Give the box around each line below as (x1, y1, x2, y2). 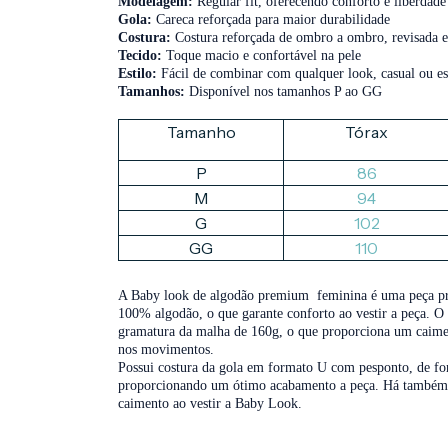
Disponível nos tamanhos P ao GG (185, 83, 382, 99)
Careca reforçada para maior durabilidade (152, 11, 390, 27)
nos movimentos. (118, 341, 214, 357)
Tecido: (118, 47, 162, 63)
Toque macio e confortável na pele (162, 47, 361, 63)
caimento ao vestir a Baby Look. (118, 395, 302, 411)
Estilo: (118, 65, 157, 81)
